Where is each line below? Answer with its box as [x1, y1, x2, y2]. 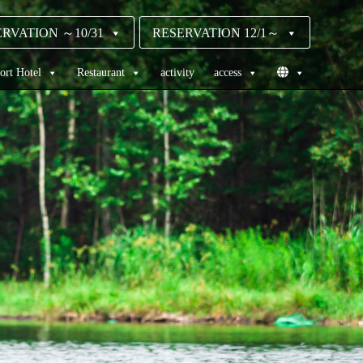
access [214, 66, 241, 79]
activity [160, 66, 194, 79]
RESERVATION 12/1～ [152, 26, 280, 40]
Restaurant [77, 66, 125, 79]
